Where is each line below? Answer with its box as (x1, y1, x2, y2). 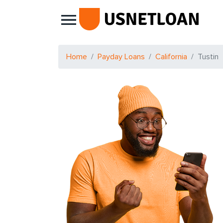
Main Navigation (58, 18, 153, 34)
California (155, 52, 187, 62)
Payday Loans (98, 52, 145, 62)
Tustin (198, 52, 219, 62)
